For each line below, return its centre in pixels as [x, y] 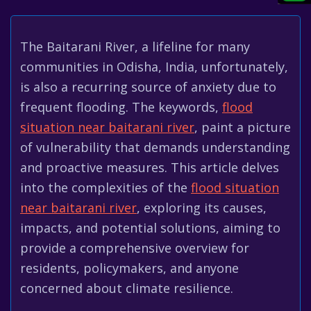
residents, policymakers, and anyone [129, 268]
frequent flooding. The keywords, [121, 107]
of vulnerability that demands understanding [155, 147]
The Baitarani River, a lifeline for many [135, 47]
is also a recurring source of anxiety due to [148, 87]
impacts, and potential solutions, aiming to [150, 228]
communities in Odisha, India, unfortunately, [154, 67]
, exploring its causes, [202, 208]
